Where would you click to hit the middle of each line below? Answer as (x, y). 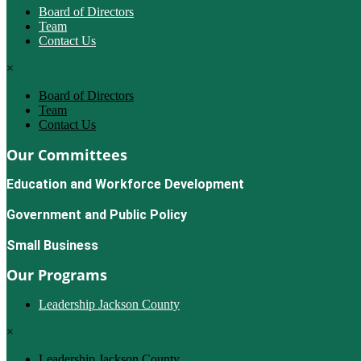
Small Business (52, 246)
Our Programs (57, 274)
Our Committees (67, 155)
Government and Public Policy (97, 215)
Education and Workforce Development (125, 185)
